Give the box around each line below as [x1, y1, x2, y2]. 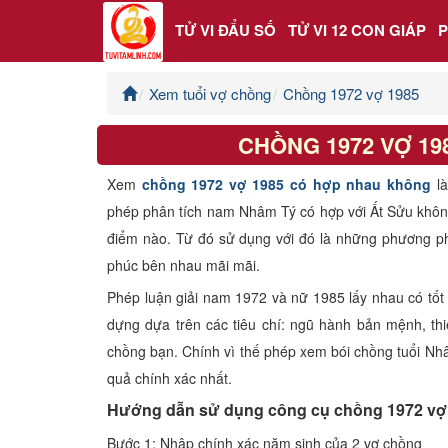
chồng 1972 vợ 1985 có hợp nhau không [141, 173, 431, 194]
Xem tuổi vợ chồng [149, 82, 271, 104]
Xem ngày [20, 400, 91, 423]
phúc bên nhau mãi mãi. [107, 254, 260, 275]
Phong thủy [20, 247, 101, 270]
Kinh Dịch [20, 298, 90, 321]
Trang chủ [20, 94, 91, 117]
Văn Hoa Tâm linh [20, 349, 148, 372]
